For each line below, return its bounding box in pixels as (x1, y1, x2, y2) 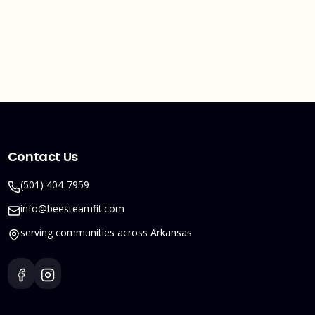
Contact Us (7, 148, 79, 165)
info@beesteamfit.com (20, 202, 124, 215)
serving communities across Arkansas (20, 226, 192, 239)
